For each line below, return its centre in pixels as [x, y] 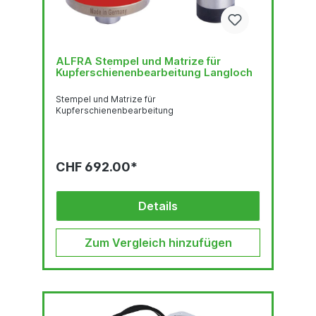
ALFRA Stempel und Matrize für [138, 61]
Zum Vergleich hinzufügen [158, 242]
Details [158, 206]
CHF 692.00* [97, 166]
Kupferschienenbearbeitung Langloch [154, 72]
